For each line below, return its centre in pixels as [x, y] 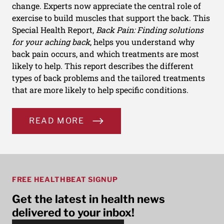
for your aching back [51, 41]
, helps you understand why [142, 41]
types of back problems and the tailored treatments [108, 77]
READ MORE [57, 120]
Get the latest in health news [88, 199]
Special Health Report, [54, 29]
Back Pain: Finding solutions [150, 29]
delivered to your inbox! [73, 212]
